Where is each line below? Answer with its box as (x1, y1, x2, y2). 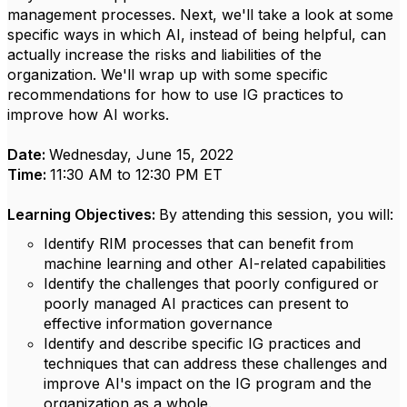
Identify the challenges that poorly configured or (44, 274, 379, 293)
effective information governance (44, 314, 273, 333)
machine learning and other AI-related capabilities (44, 254, 386, 273)
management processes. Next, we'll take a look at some (7, 5, 393, 24)
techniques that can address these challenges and (44, 354, 387, 372)
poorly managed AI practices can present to (44, 294, 349, 313)
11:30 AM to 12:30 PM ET (50, 165, 223, 184)
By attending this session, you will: (159, 205, 393, 223)
